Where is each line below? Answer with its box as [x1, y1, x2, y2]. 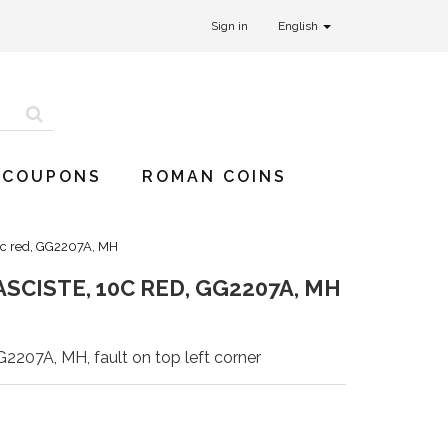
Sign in [211, 19, 248, 33]
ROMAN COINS [142, 167, 287, 186]
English [278, 19, 321, 33]
